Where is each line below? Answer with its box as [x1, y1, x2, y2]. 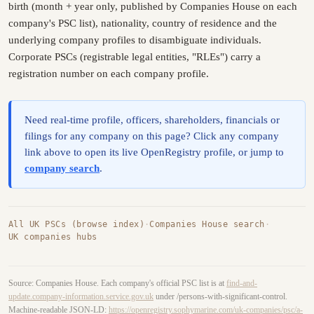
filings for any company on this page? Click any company [25, 130, 280, 142]
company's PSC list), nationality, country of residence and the [8, 18, 277, 29]
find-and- [226, 278, 257, 288]
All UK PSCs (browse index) [8, 219, 144, 230]
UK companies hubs [8, 232, 97, 243]
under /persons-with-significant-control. [153, 291, 287, 301]
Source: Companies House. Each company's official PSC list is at [8, 278, 226, 288]
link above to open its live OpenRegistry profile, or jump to [25, 146, 285, 158]
